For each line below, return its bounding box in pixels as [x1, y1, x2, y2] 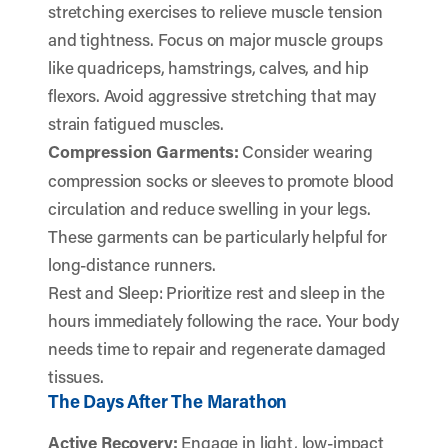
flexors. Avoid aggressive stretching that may [48, 84, 376, 106]
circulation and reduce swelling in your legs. [48, 197, 371, 219]
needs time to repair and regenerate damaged [48, 337, 387, 359]
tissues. [48, 365, 104, 387]
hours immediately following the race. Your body [48, 309, 399, 331]
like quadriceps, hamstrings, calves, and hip [48, 56, 369, 78]
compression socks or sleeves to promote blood [48, 169, 394, 191]
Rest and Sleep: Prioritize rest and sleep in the [48, 281, 386, 303]
